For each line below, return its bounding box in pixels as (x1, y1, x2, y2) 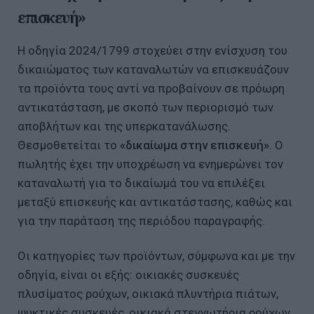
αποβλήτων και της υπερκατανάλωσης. (18, 118, 231, 133)
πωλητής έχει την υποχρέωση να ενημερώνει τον (18, 156, 283, 171)
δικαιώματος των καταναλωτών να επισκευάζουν (18, 62, 289, 76)
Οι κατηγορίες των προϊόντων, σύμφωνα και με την (18, 248, 295, 263)
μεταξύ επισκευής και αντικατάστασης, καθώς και (18, 194, 292, 209)
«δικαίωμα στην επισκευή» (120, 137, 269, 152)
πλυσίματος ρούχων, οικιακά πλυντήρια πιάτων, (18, 286, 278, 301)
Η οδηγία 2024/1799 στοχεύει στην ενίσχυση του (18, 43, 287, 57)
